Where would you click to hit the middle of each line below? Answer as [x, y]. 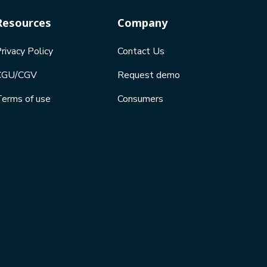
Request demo [148, 75]
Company [142, 23]
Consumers [140, 99]
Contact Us [141, 52]
